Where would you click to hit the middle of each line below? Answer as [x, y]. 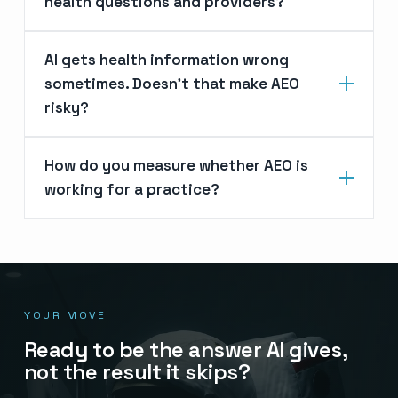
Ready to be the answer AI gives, [185, 349]
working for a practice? [131, 189]
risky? [66, 107]
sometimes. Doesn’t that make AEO [171, 83]
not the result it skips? [137, 371]
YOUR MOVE [65, 315]
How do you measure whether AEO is [176, 165]
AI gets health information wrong [166, 59]
